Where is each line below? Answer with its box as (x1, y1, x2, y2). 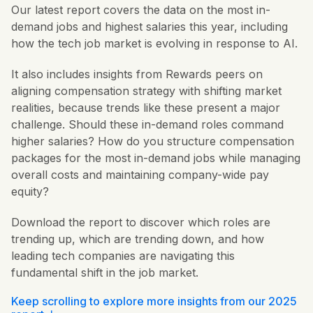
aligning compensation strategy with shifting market (11, 84, 282, 98)
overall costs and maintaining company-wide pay (11, 168, 269, 182)
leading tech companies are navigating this (11, 249, 235, 263)
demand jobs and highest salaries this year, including (11, 20, 288, 34)
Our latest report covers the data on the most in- (11, 3, 270, 17)
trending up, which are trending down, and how (11, 232, 264, 246)
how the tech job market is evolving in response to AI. (11, 36, 298, 50)
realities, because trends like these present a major (11, 101, 280, 115)
